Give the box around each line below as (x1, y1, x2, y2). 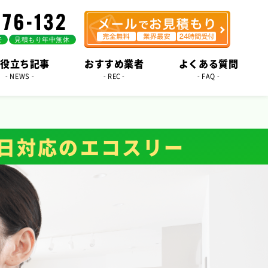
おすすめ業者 (84, 56, 144, 71)
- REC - (103, 71, 126, 81)
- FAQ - (197, 71, 220, 81)
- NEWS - (5, 71, 35, 81)
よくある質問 (178, 56, 239, 71)
